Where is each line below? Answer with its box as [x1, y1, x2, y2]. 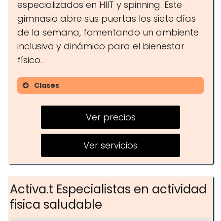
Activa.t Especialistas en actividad [10, 181, 207, 197]
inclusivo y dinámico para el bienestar [17, 40, 184, 52]
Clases [34, 80, 59, 90]
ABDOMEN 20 [42, 96, 97, 109]
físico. [17, 54, 42, 66]
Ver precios [85, 111, 136, 123]
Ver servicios [83, 139, 138, 151]
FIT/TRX [42, 149, 73, 162]
